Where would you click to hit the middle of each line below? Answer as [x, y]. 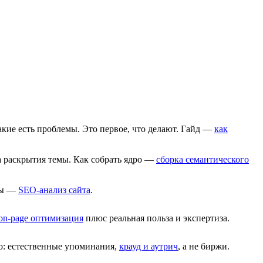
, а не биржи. [204, 246]
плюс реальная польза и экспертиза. [156, 218]
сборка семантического [203, 159]
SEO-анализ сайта [54, 190]
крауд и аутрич [149, 246]
